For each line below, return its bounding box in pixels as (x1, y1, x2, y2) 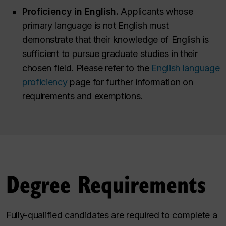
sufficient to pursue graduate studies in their (22, 48, 198, 59)
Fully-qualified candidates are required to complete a (6, 210, 217, 220)
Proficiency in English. (22, 6, 119, 17)
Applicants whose (118, 6, 193, 17)
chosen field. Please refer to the (22, 62, 152, 73)
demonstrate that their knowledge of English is (22, 34, 209, 45)
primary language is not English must (22, 20, 169, 31)
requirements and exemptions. (22, 90, 143, 101)
